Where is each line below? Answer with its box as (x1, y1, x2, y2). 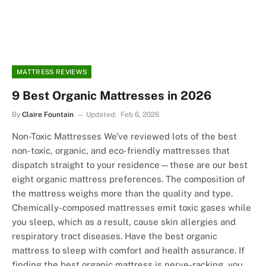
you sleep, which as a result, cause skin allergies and (12, 217, 236, 227)
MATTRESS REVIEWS (17, 68, 87, 76)
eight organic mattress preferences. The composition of (12, 174, 245, 185)
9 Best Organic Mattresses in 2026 (12, 88, 211, 103)
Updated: (86, 110, 116, 119)
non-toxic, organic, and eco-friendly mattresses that (12, 145, 230, 156)
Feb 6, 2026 (121, 110, 159, 119)
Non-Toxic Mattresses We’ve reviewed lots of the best (12, 131, 237, 142)
